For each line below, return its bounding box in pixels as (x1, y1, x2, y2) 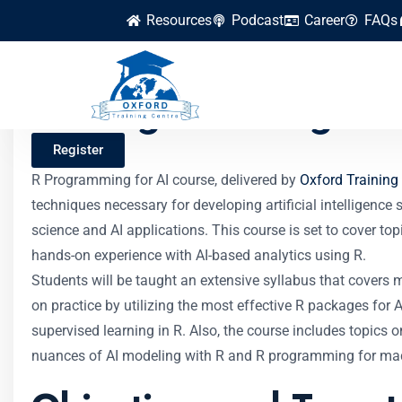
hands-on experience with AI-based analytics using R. (31, 247, 366, 264)
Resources (145, 12, 212, 29)
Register (53, 142, 103, 158)
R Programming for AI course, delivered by (31, 171, 300, 188)
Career (303, 12, 345, 29)
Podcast (232, 12, 284, 29)
